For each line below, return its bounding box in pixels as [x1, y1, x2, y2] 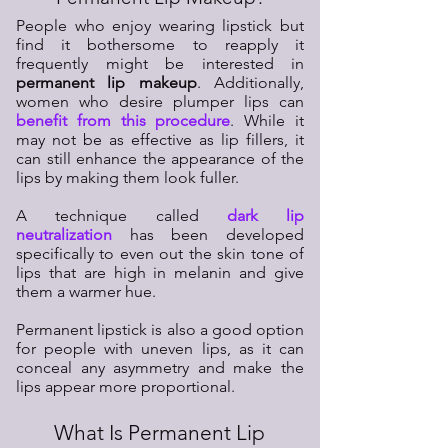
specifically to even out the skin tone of [16, 244, 304, 264]
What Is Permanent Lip [53, 420, 265, 446]
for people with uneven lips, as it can [16, 339, 304, 359]
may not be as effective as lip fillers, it [16, 130, 304, 150]
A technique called [16, 206, 227, 226]
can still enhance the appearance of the [16, 149, 304, 169]
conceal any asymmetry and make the [16, 358, 304, 378]
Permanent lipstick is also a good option [16, 320, 304, 340]
